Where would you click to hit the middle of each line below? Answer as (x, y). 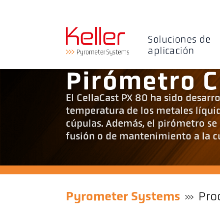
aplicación (171, 51)
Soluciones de (179, 40)
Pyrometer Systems (123, 197)
